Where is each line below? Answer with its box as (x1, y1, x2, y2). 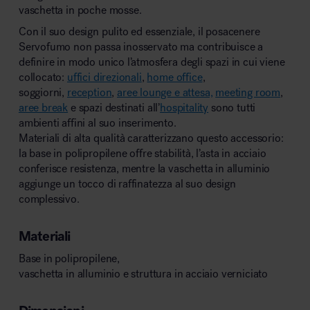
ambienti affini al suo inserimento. (18, 116, 176, 130)
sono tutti (208, 101, 256, 115)
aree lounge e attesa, (117, 86, 213, 100)
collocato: (18, 71, 67, 84)
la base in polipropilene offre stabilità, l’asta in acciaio (18, 147, 266, 161)
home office (147, 71, 203, 84)
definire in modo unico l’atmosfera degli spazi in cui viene (18, 55, 285, 69)
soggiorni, (18, 86, 67, 100)
